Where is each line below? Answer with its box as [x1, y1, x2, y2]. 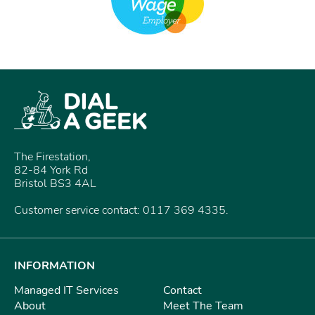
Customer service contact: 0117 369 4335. [14, 202, 229, 219]
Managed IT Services [14, 283, 119, 299]
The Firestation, [14, 149, 91, 165]
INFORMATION [14, 258, 95, 274]
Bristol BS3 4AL [14, 176, 96, 192]
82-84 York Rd [14, 162, 88, 179]
